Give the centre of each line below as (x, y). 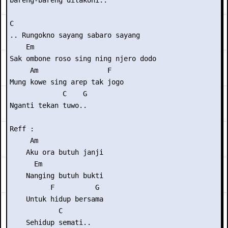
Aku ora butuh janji (56, 152)
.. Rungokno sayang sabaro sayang (75, 35)
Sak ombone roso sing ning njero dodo (83, 59)
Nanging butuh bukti (56, 176)
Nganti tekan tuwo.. (48, 105)
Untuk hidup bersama (56, 199)
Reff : (22, 129)
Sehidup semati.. (50, 222)
